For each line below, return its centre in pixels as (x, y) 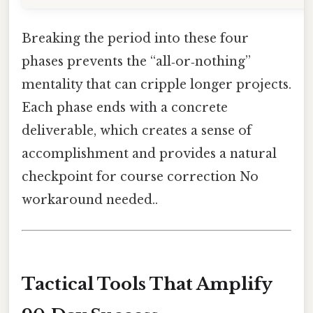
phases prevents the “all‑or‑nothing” (136, 61)
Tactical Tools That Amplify (147, 284)
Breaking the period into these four (135, 38)
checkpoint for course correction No (140, 176)
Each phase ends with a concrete (125, 107)
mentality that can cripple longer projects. (156, 84)
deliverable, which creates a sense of (137, 130)
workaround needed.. (90, 199)
